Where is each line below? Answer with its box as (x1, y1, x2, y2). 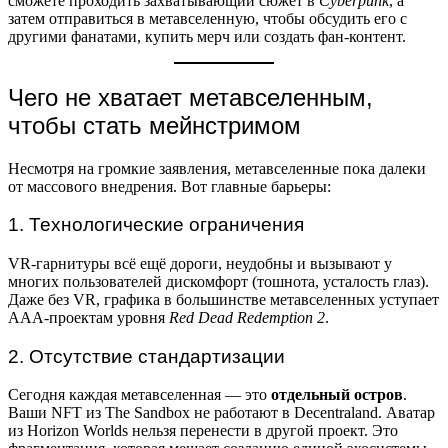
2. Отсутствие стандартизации (8, 345, 285, 367)
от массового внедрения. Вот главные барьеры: (8, 177, 331, 195)
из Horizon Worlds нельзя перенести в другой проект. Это (8, 422, 398, 440)
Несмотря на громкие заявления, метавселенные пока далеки (8, 159, 426, 177)
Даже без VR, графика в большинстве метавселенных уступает (8, 290, 439, 308)
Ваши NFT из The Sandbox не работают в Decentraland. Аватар (8, 404, 435, 422)
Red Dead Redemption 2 (169, 308, 325, 326)
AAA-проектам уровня (8, 308, 169, 326)
